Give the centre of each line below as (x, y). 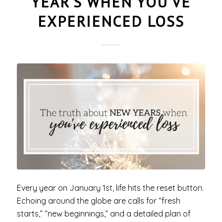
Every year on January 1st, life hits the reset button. (110, 188)
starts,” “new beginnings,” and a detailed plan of (104, 213)
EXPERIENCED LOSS (111, 21)
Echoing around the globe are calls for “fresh (98, 200)
